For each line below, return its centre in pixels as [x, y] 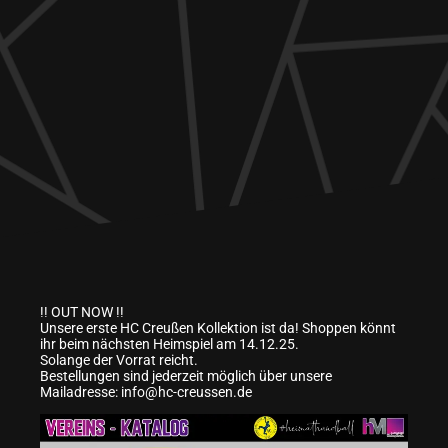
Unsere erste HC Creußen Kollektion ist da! [171, 328]
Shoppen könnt [349, 328]
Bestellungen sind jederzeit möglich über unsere [186, 376]
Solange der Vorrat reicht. [119, 360]
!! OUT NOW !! [82, 312]
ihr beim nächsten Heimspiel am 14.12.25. [169, 344]
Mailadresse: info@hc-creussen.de [146, 392]
